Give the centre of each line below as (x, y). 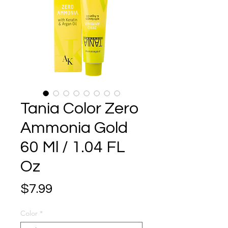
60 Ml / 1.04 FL (73, 147)
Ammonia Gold (74, 128)
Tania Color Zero (79, 109)
